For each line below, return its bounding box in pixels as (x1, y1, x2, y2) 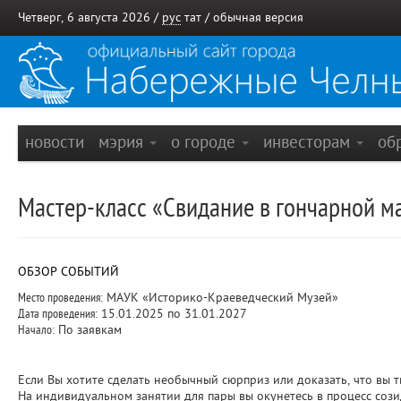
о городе (171, 132, 240, 151)
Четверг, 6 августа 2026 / (18, 11, 162, 24)
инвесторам (263, 132, 354, 151)
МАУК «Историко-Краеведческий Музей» (103, 291, 338, 304)
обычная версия (213, 11, 303, 24)
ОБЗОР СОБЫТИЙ (18, 265, 119, 278)
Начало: (18, 323, 55, 337)
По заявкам (55, 323, 122, 337)
